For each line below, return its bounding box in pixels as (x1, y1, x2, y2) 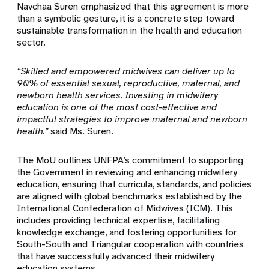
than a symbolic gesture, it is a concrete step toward (17, 12, 235, 25)
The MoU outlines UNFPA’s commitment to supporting (17, 154, 244, 167)
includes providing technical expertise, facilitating (17, 214, 220, 227)
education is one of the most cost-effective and (17, 101, 217, 114)
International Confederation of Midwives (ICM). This (17, 202, 234, 215)
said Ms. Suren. (50, 125, 114, 138)
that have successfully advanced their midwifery (17, 250, 215, 263)
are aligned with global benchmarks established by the (17, 190, 243, 203)
